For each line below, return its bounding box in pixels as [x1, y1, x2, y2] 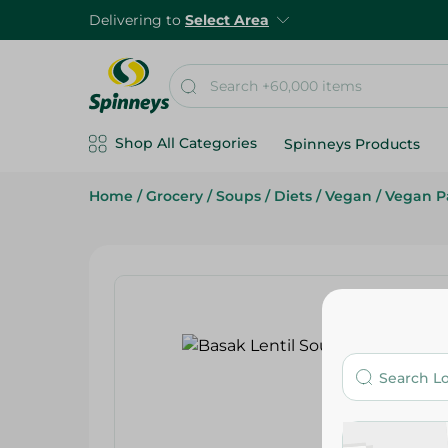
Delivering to [89, 11, 185, 29]
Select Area [185, 11, 269, 29]
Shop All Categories [115, 134, 257, 152]
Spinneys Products [284, 135, 420, 153]
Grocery [146, 187, 203, 205]
